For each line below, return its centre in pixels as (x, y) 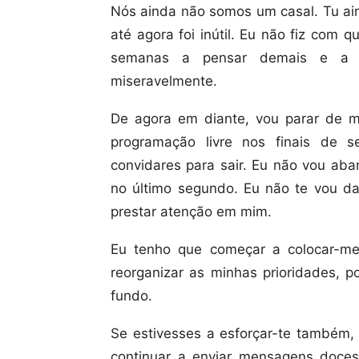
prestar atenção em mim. (191, 212)
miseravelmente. (164, 81)
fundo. (131, 296)
